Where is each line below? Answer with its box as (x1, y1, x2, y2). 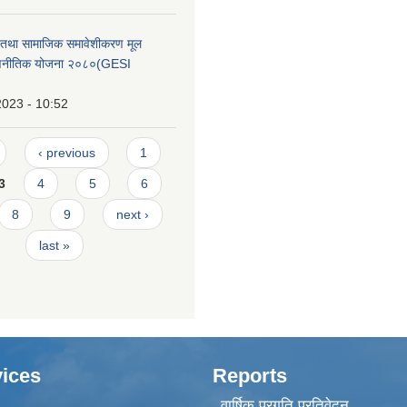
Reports (213, 363, 287, 387)
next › (115, 207, 149, 223)
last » (38, 238, 70, 253)
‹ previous (37, 145, 95, 161)
